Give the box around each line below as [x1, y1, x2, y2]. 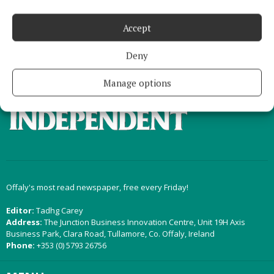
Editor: [6, 205, 34, 216]
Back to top [191, 40, 240, 52]
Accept [123, 21, 151, 34]
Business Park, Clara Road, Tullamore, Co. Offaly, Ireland [6, 228, 215, 239]
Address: [6, 217, 42, 228]
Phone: [6, 240, 35, 251]
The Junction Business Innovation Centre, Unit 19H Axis [42, 217, 245, 228]
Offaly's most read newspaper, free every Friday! [6, 182, 188, 193]
